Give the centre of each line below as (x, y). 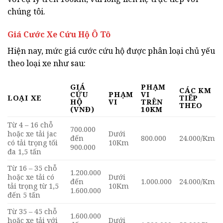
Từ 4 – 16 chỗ (30, 125)
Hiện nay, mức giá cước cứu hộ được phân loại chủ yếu (111, 51)
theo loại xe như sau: (47, 63)
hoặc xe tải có (31, 177)
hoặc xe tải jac (32, 134)
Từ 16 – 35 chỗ (32, 168)
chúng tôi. (26, 11)
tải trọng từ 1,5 (33, 186)
